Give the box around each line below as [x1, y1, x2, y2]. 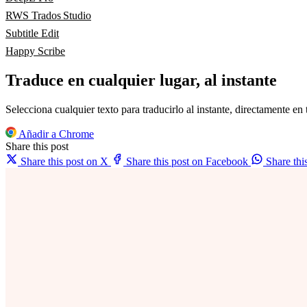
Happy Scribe [5, 45, 65, 58]
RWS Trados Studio [5, 10, 91, 22]
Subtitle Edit [5, 27, 59, 40]
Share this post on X [21, 156, 108, 168]
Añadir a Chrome [16, 128, 94, 140]
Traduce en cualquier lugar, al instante [5, 71, 277, 90]
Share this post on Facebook [126, 156, 248, 168]
